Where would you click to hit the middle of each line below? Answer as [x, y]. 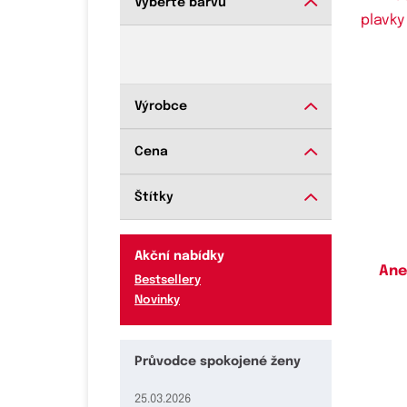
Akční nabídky [179, 256]
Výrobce [161, 106]
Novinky [157, 300]
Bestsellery [168, 280]
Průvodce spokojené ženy [218, 362]
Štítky [154, 197]
